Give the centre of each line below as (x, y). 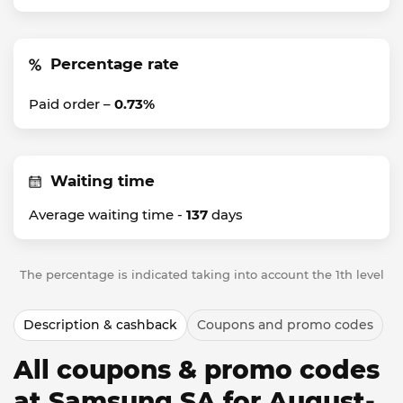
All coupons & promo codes (197, 370)
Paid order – (72, 104)
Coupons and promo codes (285, 325)
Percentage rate (115, 64)
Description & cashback (100, 325)
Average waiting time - (107, 215)
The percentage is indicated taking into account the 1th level (201, 274)
